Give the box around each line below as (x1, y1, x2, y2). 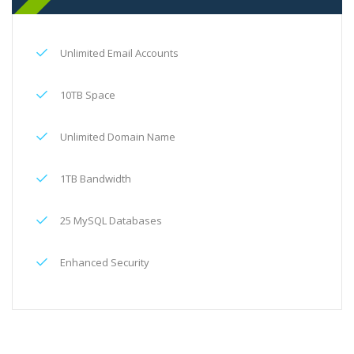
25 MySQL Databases (60, 213, 162, 228)
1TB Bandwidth (60, 171, 131, 186)
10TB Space (60, 88, 115, 102)
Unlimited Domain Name (60, 130, 175, 144)
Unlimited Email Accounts (60, 46, 179, 60)
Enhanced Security (60, 255, 149, 269)
